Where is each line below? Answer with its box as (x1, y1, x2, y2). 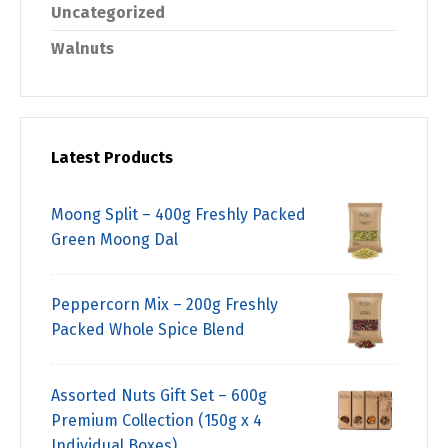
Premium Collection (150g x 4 (51, 410, 262, 430)
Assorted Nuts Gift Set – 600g (51, 385, 267, 405)
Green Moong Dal (51, 229, 178, 249)
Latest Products (51, 147, 173, 167)
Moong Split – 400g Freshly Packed (51, 204, 306, 224)
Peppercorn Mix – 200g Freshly (51, 295, 278, 315)
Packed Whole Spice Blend (51, 320, 245, 340)
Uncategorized (51, 2, 165, 22)
